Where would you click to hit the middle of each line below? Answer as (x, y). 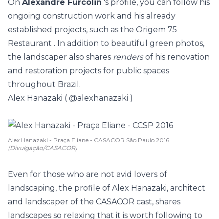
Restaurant (30, 43)
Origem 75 (156, 30)
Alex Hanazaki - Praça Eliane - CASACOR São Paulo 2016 (88, 140)
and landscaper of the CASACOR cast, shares (94, 202)
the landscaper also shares (60, 57)
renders (128, 57)
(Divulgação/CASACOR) (43, 148)
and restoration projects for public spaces (88, 71)
